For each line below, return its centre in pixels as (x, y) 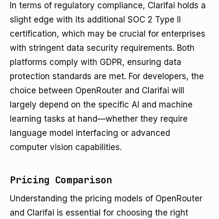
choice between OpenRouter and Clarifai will (97, 90)
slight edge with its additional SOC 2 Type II (95, 20)
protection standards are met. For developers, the (107, 76)
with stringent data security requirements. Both (102, 48)
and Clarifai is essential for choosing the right (99, 213)
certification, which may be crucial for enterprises (108, 34)
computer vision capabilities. (66, 147)
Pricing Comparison (61, 180)
